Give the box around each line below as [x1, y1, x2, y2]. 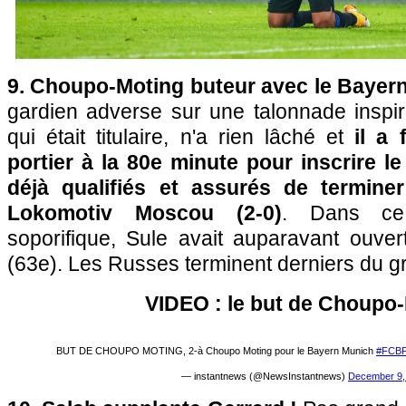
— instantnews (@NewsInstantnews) [181, 371, 348, 382]
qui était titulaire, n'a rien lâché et [7, 125, 344, 149]
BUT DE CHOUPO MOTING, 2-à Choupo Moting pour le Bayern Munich [56, 345, 376, 356]
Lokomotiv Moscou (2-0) [7, 201, 282, 225]
